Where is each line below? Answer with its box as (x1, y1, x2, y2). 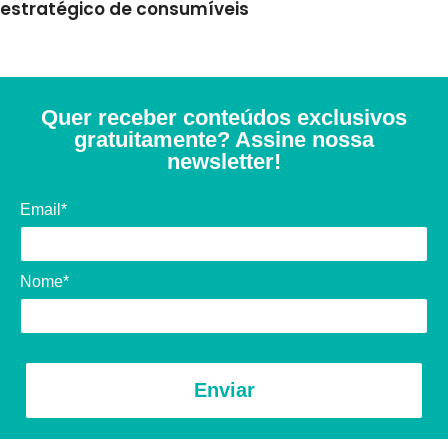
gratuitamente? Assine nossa (74, 126, 374, 152)
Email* (20, 200, 67, 218)
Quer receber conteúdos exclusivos (41, 104, 407, 130)
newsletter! (167, 148, 281, 174)
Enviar (193, 379, 255, 402)
